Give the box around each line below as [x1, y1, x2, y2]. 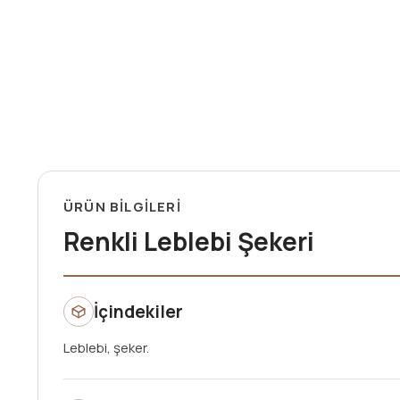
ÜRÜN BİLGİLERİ [63, 197, 181, 216]
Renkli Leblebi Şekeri [63, 224, 314, 258]
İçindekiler [94, 299, 183, 323]
